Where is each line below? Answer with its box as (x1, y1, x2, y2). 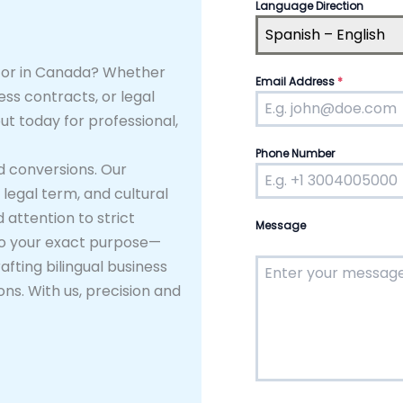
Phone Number (255, 146, 335, 162)
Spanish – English (265, 24, 385, 46)
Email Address (255, 74, 337, 90)
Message (255, 218, 306, 234)
